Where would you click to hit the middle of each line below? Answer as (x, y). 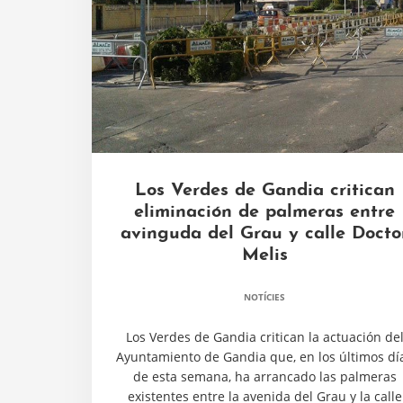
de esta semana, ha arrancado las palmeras (264, 376)
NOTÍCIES (264, 297)
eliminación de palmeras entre (264, 212)
